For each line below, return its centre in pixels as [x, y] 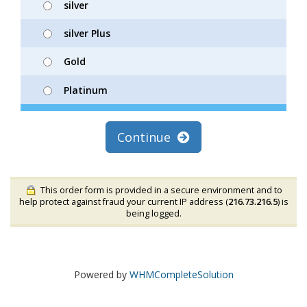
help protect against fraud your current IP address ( [123, 202]
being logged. [153, 214]
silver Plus [87, 33]
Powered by [101, 275]
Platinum [86, 90]
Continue [147, 137]
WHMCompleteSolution [181, 275]
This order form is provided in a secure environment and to [159, 190]
